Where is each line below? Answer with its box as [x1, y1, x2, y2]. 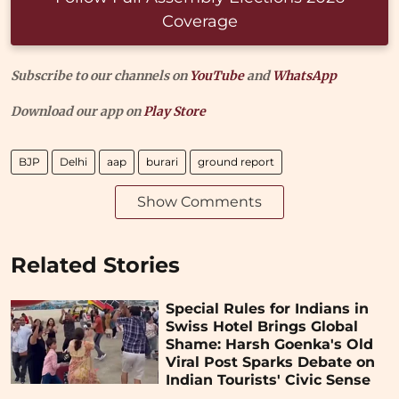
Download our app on [11, 103, 143, 120]
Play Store [143, 103, 206, 120]
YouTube [190, 68, 244, 85]
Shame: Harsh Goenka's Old [166, 336, 374, 354]
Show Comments [137, 193, 262, 211]
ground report [198, 155, 274, 169]
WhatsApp [273, 68, 337, 85]
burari [146, 155, 178, 169]
